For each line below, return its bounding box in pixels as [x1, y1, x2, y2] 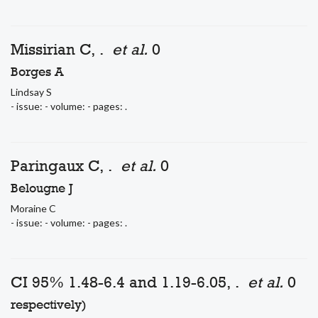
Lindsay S [11, 86, 52, 98]
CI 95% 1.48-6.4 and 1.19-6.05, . [11, 273, 248, 291]
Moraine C [11, 202, 56, 214]
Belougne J [11, 180, 73, 195]
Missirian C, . [11, 40, 112, 58]
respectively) [11, 297, 87, 312]
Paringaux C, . [11, 156, 121, 175]
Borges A [11, 64, 64, 79]
